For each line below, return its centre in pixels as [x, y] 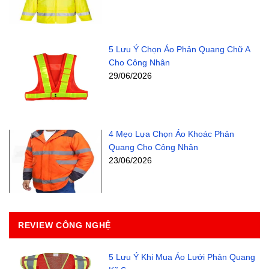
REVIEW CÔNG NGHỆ [65, 225]
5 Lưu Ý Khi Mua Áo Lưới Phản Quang [182, 257]
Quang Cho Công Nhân [153, 147]
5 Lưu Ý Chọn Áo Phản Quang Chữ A [179, 50]
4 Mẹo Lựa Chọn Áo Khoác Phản [171, 134]
